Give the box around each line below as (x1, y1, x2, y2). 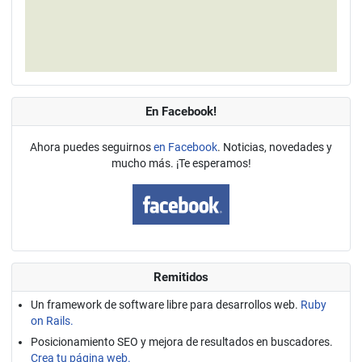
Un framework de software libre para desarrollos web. (30, 297, 301, 311)
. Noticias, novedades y (217, 140, 332, 154)
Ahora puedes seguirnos (30, 140, 154, 154)
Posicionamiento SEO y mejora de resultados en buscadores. (30, 335, 333, 348)
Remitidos (154, 269, 208, 284)
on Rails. (30, 314, 74, 327)
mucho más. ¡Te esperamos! (111, 156, 251, 170)
